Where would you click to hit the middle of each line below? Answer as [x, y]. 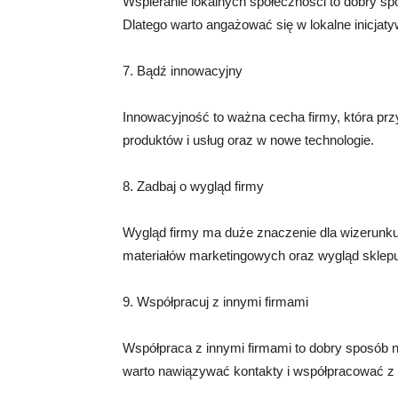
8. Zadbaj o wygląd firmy [193, 186]
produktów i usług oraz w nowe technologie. [248, 140]
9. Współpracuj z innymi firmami [215, 302]
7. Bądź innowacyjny [183, 71]
